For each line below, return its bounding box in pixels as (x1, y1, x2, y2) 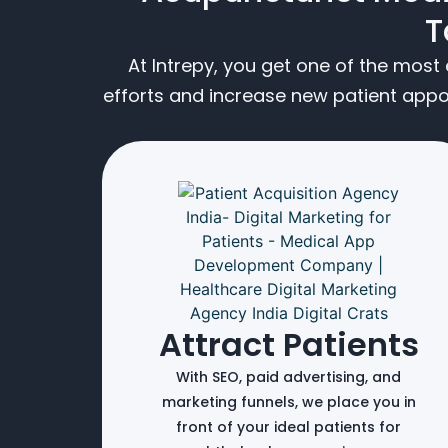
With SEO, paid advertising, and (176, 366, 402, 387)
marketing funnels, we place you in (161, 391, 416, 412)
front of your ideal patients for (176, 416, 402, 437)
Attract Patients (158, 321, 419, 367)
